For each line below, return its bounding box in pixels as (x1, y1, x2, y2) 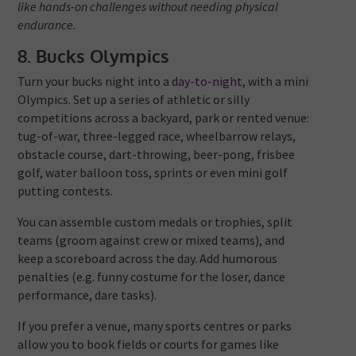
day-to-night (172, 73, 243, 90)
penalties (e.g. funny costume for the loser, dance (17, 269, 286, 285)
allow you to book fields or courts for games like (17, 336, 280, 353)
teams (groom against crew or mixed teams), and (17, 232, 285, 249)
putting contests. (17, 183, 114, 199)
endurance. (17, 17, 77, 33)
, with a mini (242, 73, 309, 90)
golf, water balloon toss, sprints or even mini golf (17, 164, 288, 181)
